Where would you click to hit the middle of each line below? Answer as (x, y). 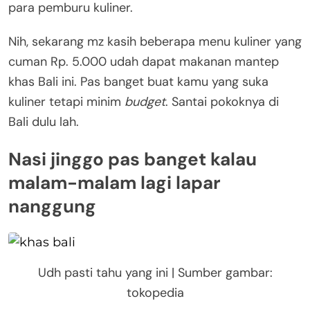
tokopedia (155, 292)
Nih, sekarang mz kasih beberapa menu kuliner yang (155, 41)
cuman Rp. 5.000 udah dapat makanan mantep (144, 61)
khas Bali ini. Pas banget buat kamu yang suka (138, 81)
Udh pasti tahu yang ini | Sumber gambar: (155, 272)
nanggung (52, 206)
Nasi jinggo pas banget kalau (133, 159)
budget (145, 101)
